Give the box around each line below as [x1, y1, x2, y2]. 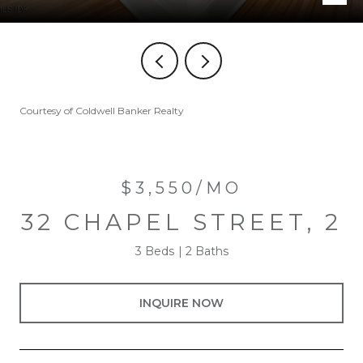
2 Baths [185, 244, 228, 258]
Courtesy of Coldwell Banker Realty [19, 105, 184, 117]
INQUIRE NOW [139, 295, 224, 310]
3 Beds [135, 244, 174, 258]
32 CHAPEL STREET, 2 [21, 208, 342, 236]
